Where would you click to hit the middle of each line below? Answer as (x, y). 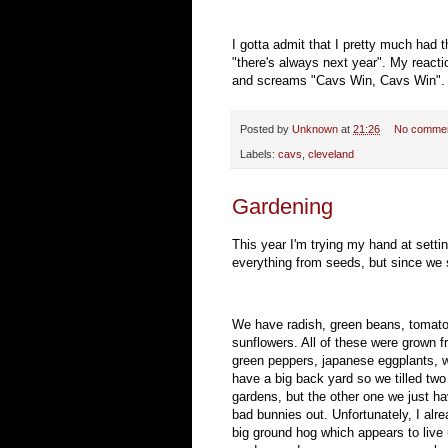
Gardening (282, 206)
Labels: (259, 153)
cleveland (331, 153)
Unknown (315, 129)
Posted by (266, 129)
